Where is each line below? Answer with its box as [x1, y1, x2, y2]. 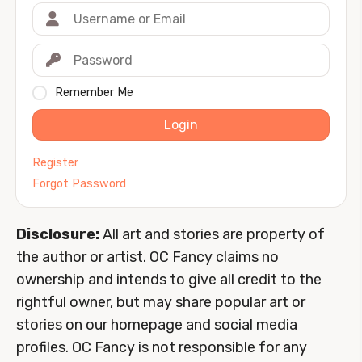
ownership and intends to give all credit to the [16, 271, 322, 289]
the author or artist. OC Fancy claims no [16, 248, 279, 267]
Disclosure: [16, 225, 99, 244]
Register [32, 156, 78, 170]
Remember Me [55, 85, 133, 99]
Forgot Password [32, 177, 126, 192]
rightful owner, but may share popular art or [16, 293, 305, 312]
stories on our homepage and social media [16, 316, 297, 335]
